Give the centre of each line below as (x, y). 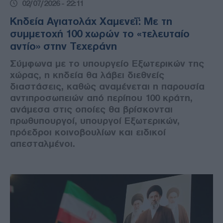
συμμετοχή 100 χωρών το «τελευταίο (100, 34)
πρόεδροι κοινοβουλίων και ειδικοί (88, 132)
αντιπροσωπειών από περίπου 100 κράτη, (101, 98)
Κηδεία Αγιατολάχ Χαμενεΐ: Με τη (91, 21)
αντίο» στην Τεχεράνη (63, 46)
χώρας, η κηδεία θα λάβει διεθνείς (87, 75)
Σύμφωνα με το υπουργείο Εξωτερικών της (107, 63)
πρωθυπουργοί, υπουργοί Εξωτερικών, (95, 120)
